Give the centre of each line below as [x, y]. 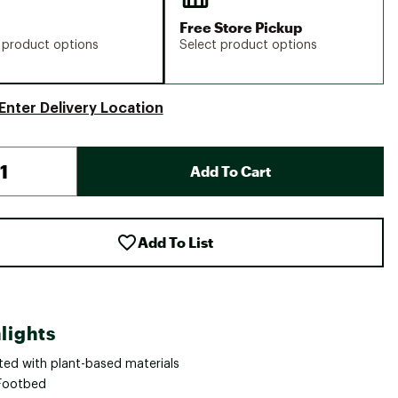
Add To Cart [230, 171]
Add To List [175, 242]
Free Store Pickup [241, 27]
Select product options [249, 45]
